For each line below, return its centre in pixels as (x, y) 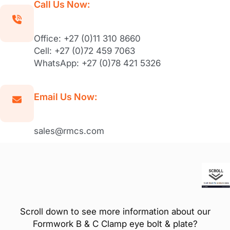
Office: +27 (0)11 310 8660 (87, 39)
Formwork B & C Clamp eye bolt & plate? (115, 224)
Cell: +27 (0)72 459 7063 (84, 51)
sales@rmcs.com (69, 131)
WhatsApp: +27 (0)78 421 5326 (97, 63)
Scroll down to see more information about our (115, 211)
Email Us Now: (65, 97)
